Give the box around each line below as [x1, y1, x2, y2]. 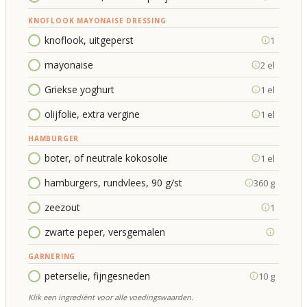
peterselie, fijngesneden [45, 269, 150, 282]
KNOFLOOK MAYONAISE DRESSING [28, 16, 167, 25]
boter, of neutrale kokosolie [45, 151, 168, 164]
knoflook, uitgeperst [45, 34, 134, 47]
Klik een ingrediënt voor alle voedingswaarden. [28, 292, 193, 302]
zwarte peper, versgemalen [45, 225, 165, 238]
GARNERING [28, 251, 76, 261]
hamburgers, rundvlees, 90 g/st [45, 176, 182, 189]
